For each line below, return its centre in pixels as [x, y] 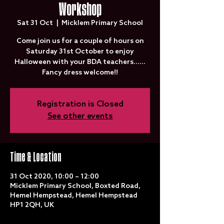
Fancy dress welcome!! [80, 73]
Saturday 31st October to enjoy [80, 52]
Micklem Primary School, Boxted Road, [75, 186]
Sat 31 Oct [35, 23]
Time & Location [36, 157]
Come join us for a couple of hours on [80, 41]
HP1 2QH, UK [32, 205]
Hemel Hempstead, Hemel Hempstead [74, 196]
